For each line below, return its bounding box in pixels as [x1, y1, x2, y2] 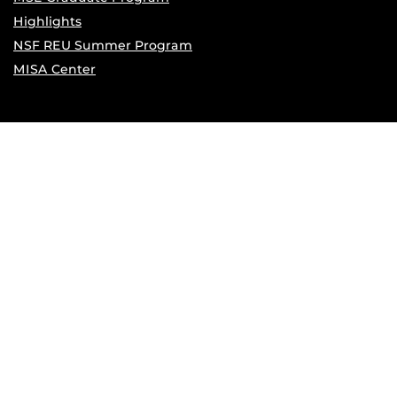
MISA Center [13, 61, 96, 77]
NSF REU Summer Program [13, 37, 192, 53]
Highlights [13, 13, 82, 29]
